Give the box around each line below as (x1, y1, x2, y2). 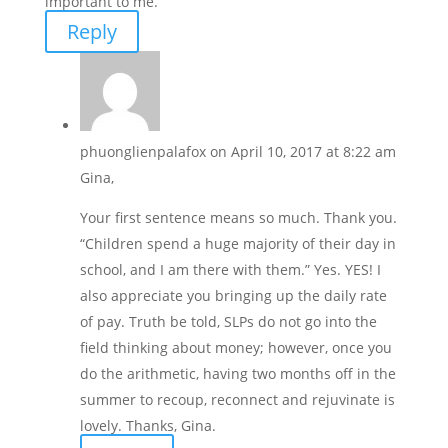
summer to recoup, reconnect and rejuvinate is (79, 390, 395, 410)
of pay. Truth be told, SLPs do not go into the (79, 312, 377, 332)
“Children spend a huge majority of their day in (79, 234, 396, 254)
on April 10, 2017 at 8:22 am (209, 142, 396, 162)
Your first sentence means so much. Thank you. (79, 208, 397, 228)
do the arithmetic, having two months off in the (79, 364, 396, 384)
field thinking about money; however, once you (79, 338, 392, 358)
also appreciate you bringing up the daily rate (79, 286, 387, 306)
